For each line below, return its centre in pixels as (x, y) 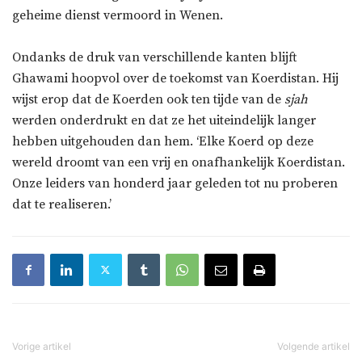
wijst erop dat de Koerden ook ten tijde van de (148, 99)
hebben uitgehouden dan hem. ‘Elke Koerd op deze (163, 141)
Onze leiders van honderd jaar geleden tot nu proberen (175, 183)
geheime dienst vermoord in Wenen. (118, 15)
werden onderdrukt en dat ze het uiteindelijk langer (164, 120)
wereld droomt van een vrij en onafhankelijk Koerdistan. (179, 162)
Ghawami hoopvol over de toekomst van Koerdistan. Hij (175, 78)
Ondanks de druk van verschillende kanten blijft (154, 57)
